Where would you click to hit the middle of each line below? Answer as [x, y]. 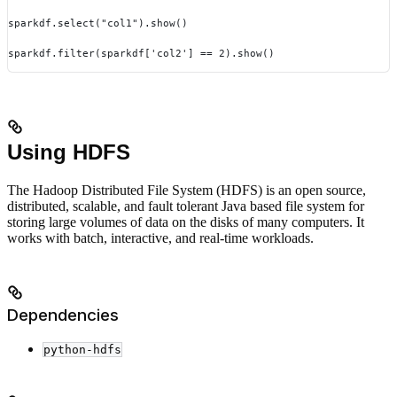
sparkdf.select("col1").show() [98, 23]
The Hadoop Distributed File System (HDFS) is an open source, [187, 190]
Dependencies [63, 315]
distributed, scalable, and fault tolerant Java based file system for [186, 206]
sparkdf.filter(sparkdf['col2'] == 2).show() [141, 54]
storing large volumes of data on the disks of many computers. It [186, 222]
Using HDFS [69, 152]
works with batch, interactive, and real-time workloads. [160, 237]
